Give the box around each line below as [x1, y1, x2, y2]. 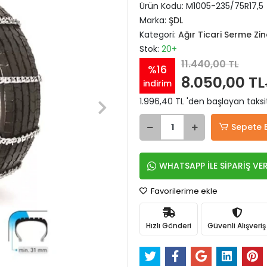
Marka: [139, 14, 169, 26]
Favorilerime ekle [149, 185, 218, 197]
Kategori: [139, 29, 178, 41]
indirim [143, 77, 172, 89]
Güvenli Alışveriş [207, 220, 266, 231]
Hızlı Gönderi [146, 220, 191, 231]
